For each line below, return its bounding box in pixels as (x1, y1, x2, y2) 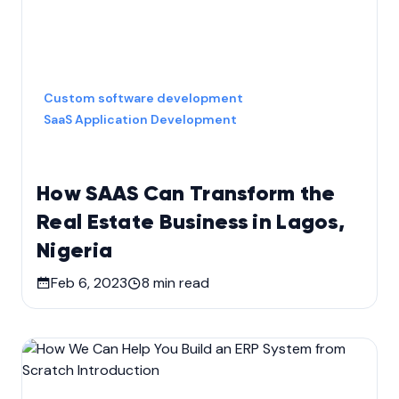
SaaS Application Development (44, 110, 237, 127)
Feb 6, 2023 (51, 273, 127, 292)
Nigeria (37, 240, 113, 262)
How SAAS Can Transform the (37, 183, 336, 205)
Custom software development (44, 89, 243, 106)
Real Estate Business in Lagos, (37, 211, 345, 233)
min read (150, 273, 209, 292)
